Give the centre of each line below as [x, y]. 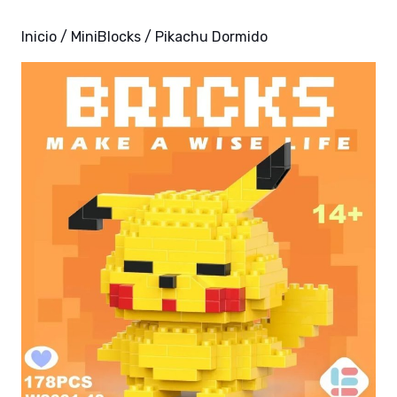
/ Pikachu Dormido [204, 37]
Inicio [39, 37]
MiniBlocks [106, 37]
